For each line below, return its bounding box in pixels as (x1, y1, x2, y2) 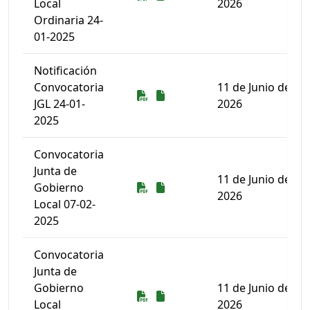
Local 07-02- (34, 197, 95, 212)
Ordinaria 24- (34, 12, 103, 28)
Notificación (34, 63, 97, 78)
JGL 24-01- (34, 96, 85, 111)
